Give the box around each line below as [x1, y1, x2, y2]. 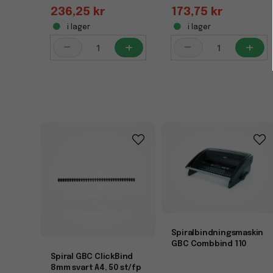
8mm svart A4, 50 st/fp [51, 263, 141, 272]
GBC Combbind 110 [171, 239, 247, 248]
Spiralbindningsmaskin [171, 229, 264, 237]
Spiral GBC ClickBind [51, 252, 133, 261]
